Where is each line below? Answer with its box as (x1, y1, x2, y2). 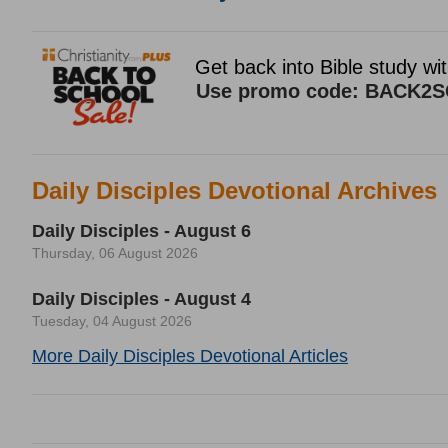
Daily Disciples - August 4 (32, 289, 251, 309)
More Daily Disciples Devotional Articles (32, 346, 348, 366)
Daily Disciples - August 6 (32, 221, 251, 241)
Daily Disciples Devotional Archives (32, 177, 437, 204)
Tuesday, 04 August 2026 (32, 313, 192, 329)
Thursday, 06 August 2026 (32, 245, 198, 261)
